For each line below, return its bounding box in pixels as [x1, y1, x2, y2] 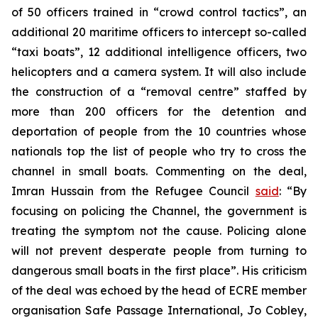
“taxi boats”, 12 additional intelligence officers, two [11, 45, 307, 59]
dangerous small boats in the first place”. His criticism [11, 263, 307, 278]
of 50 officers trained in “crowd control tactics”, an [11, 5, 307, 19]
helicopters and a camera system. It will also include [11, 65, 307, 79]
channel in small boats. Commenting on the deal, [11, 164, 307, 178]
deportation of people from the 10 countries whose [11, 124, 307, 138]
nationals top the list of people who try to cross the [11, 144, 307, 158]
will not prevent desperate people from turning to [11, 243, 307, 258]
